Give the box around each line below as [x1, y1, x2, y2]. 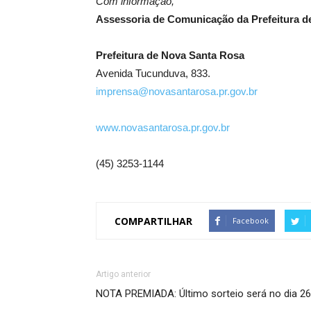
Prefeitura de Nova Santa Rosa [96, 49, 244, 62]
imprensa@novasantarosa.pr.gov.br [96, 85, 258, 98]
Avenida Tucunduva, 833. [96, 67, 210, 80]
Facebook [233, 215, 269, 226]
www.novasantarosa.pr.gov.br [96, 121, 230, 134]
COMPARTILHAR [115, 214, 192, 228]
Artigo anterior [96, 269, 151, 280]
